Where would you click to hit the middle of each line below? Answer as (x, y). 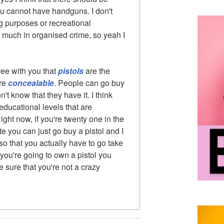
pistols (71, 70)
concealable (31, 82)
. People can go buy (89, 82)
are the (97, 70)
